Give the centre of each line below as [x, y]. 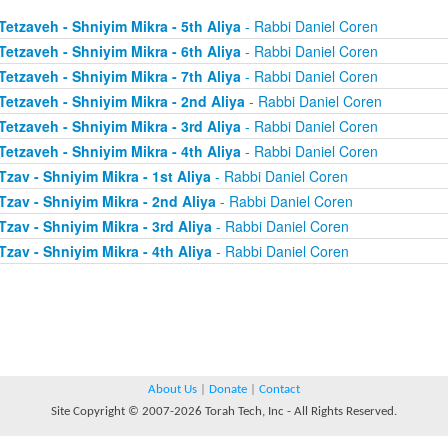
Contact [279, 389]
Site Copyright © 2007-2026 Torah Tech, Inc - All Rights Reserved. [224, 411]
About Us [172, 389]
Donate [228, 389]
